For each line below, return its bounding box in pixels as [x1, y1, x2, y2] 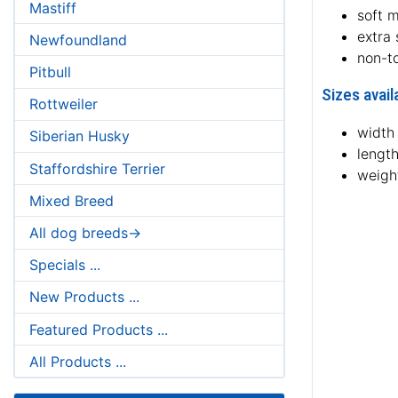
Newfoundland [29, 30, 127, 49]
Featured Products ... [29, 320, 168, 338]
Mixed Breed [29, 191, 114, 210]
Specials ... [29, 256, 100, 275]
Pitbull [29, 63, 71, 82]
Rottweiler [29, 95, 98, 114]
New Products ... [29, 288, 139, 306]
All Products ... [29, 352, 126, 370]
